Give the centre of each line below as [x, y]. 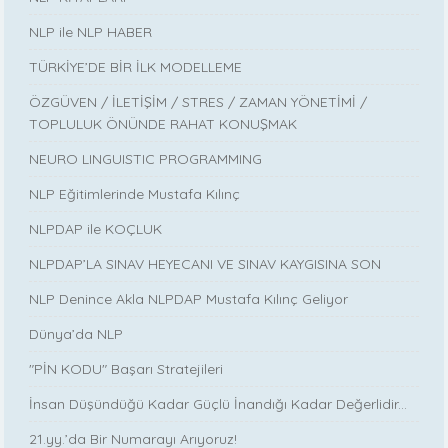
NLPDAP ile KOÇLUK [96, 228]
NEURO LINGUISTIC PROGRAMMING [146, 158]
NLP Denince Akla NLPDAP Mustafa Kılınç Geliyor [189, 298]
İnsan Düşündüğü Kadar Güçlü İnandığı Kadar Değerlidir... [218, 403]
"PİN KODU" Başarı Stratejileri [126, 368]
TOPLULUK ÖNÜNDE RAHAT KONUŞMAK [163, 123]
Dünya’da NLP [76, 333]
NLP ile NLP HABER [91, 31]
